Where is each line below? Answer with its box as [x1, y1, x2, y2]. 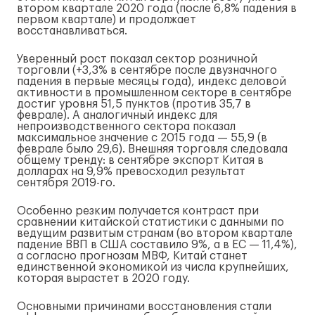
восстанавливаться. [17, 25, 127, 37]
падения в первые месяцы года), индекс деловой [17, 76, 286, 87]
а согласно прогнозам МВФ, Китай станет [17, 250, 247, 262]
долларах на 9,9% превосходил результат [17, 166, 245, 177]
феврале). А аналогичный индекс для [17, 110, 217, 121]
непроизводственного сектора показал [17, 121, 236, 132]
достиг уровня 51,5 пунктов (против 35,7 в [17, 98, 251, 110]
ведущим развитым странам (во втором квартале [17, 228, 292, 239]
